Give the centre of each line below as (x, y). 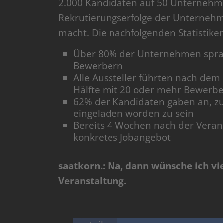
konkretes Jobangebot (122, 138)
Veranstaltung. (94, 181)
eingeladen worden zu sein (133, 114)
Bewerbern (98, 66)
